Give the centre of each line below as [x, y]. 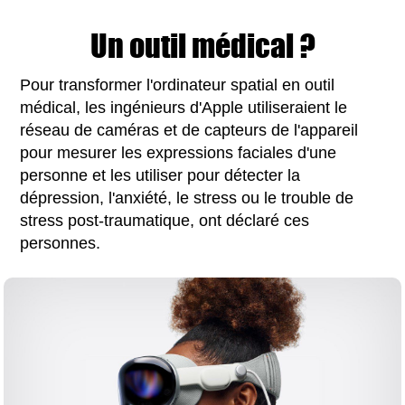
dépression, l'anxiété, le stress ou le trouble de [187, 198]
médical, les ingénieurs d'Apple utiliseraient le [184, 107]
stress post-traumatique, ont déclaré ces [165, 220]
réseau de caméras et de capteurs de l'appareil [189, 130]
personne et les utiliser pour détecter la [160, 175]
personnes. [61, 243]
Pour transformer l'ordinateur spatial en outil [178, 85]
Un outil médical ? [202, 45]
